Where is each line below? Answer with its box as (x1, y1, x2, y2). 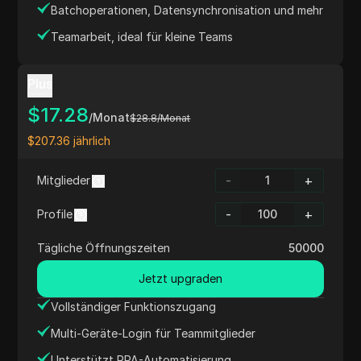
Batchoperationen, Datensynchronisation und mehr (51, 3, 324, 17)
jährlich (73, 134, 111, 147)
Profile (37, 207, 73, 221)
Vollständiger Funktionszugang (51, 300, 217, 313)
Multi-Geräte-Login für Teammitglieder (51, 326, 256, 340)
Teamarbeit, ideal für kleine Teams (51, 30, 234, 44)
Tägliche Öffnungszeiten (37, 241, 171, 255)
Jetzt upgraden (139, 272, 222, 285)
